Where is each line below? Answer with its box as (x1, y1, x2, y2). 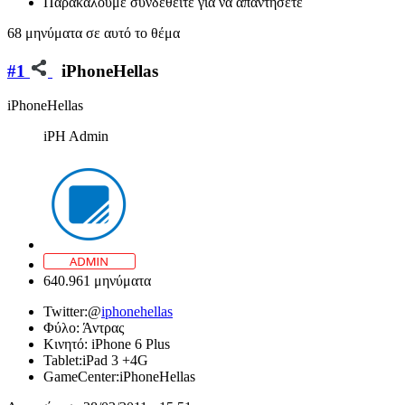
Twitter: (43, 304, 88, 320)
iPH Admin (43, 128, 108, 145)
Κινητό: (43, 336, 91, 353)
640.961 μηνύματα (43, 273, 151, 289)
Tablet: (43, 353, 82, 369)
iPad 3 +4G (82, 353, 148, 369)
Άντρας (82, 320, 124, 336)
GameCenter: (43, 369, 119, 385)
